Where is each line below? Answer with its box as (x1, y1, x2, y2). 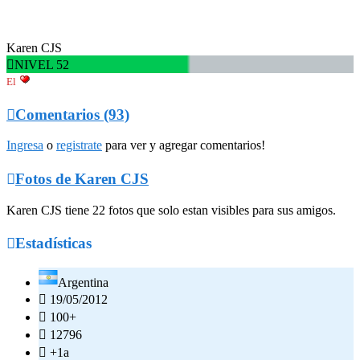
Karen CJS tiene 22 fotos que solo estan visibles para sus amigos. (6, 202, 336, 217)
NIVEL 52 (14, 57, 69, 72)
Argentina (58, 276, 108, 290)
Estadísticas (15, 235, 92, 252)
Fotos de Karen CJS (15, 170, 149, 188)
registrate (56, 138, 102, 153)
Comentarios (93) (15, 105, 129, 123)
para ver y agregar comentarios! (102, 138, 265, 153)
